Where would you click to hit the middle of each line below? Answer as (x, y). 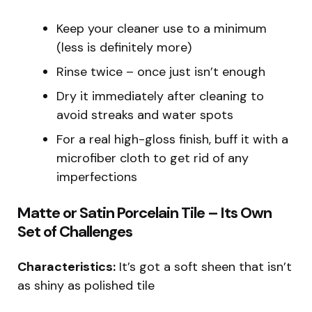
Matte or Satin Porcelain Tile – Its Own (145, 213)
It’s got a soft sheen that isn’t (204, 267)
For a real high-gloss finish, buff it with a (172, 140)
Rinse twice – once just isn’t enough (161, 72)
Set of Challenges (75, 232)
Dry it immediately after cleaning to (160, 96)
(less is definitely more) (124, 48)
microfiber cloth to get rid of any (153, 158)
